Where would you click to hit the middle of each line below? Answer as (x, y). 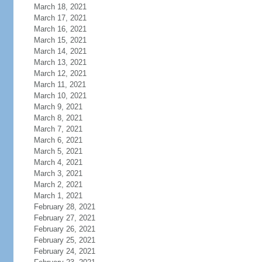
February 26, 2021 (64, 229)
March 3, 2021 (58, 173)
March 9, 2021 (58, 107)
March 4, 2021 (58, 162)
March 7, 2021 (58, 129)
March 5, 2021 (58, 151)
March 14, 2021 (60, 51)
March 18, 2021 (60, 7)
